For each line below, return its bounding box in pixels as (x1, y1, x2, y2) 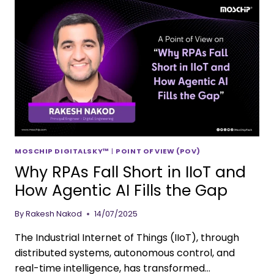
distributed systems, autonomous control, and (15, 245, 235, 260)
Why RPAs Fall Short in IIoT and (15, 161, 246, 183)
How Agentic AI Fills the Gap (15, 180, 228, 202)
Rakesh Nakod (26, 208, 83, 219)
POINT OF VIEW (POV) (116, 146, 201, 156)
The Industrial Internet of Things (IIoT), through (15, 230, 239, 245)
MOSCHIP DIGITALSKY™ (15, 146, 109, 156)
